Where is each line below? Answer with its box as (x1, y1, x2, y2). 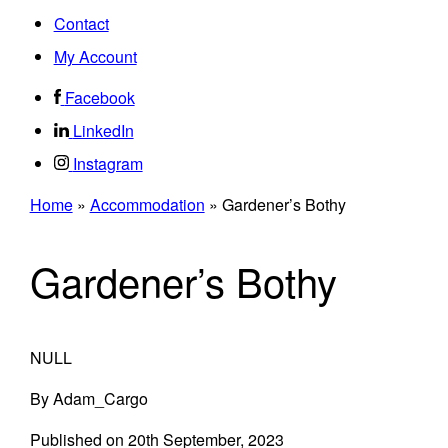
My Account (53, 45, 137, 68)
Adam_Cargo (52, 387, 148, 410)
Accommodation (89, 193, 205, 216)
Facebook (64, 86, 135, 109)
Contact (53, 12, 109, 35)
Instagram (72, 152, 143, 175)
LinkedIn (72, 119, 134, 142)
